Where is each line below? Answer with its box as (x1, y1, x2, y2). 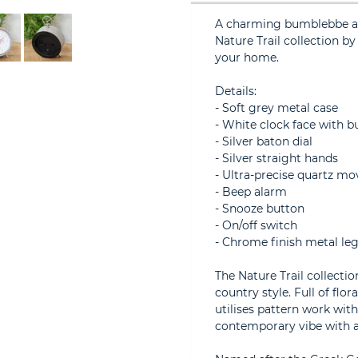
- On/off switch (215, 218, 297, 233)
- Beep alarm (215, 185, 287, 199)
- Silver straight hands (215, 151, 338, 165)
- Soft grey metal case (215, 101, 338, 115)
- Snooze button (215, 201, 304, 216)
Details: (215, 84, 257, 98)
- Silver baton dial (215, 134, 312, 149)
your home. (215, 50, 279, 65)
